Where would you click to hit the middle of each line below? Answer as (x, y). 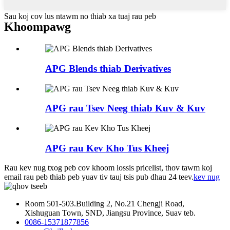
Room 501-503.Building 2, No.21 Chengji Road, (104, 204)
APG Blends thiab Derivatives (108, 68)
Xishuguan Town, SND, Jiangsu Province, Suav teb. (110, 213)
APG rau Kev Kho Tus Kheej (107, 148)
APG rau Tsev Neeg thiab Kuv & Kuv (125, 108)
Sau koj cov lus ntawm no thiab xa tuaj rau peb (80, 16)
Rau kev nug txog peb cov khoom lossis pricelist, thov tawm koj (108, 168)
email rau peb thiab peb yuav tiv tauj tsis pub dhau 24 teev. (99, 177)
